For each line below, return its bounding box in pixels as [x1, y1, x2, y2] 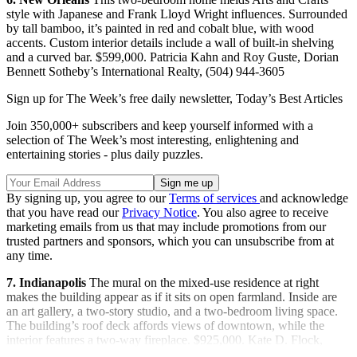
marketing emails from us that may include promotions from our [6, 220, 326, 234]
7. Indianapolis [6, 276, 86, 290]
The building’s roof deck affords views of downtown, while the [6, 319, 324, 333]
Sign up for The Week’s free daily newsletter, [6, 92, 236, 106]
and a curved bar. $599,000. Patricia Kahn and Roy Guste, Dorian [6, 50, 339, 65]
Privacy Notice [122, 206, 197, 220]
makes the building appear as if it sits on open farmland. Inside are [6, 290, 337, 304]
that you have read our [6, 206, 122, 220]
